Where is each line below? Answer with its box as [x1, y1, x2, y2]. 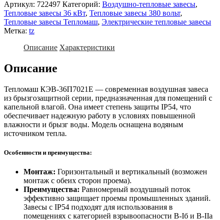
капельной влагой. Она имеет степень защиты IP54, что [4, 103, 191, 111]
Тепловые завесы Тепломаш [4, 18, 98, 27]
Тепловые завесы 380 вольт [89, 9, 180, 18]
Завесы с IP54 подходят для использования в [24, 203, 173, 212]
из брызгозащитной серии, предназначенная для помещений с [4, 94, 212, 103]
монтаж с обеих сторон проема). [24, 176, 132, 185]
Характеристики [59, 43, 115, 52]
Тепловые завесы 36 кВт [4, 9, 85, 18]
